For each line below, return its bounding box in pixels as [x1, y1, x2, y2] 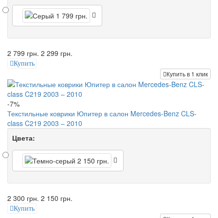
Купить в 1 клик [166, 70, 208, 78]
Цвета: [12, 133, 35, 143]
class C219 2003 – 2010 [7, 118, 82, 128]
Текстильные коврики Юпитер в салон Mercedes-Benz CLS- [7, 109, 197, 119]
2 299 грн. [41, 48, 73, 58]
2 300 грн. [7, 193, 39, 203]
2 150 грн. [41, 193, 73, 203]
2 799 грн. [7, 48, 39, 58]
